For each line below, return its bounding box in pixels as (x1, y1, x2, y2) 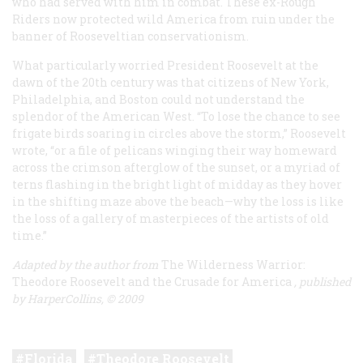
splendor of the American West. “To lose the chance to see (12, 108, 340, 124)
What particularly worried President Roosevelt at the (12, 57, 318, 73)
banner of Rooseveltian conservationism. (12, 28, 249, 44)
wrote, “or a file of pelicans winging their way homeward (12, 142, 337, 158)
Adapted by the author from (12, 256, 159, 272)
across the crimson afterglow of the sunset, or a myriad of (12, 159, 340, 175)
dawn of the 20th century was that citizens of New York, (12, 74, 329, 90)
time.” (12, 227, 47, 243)
